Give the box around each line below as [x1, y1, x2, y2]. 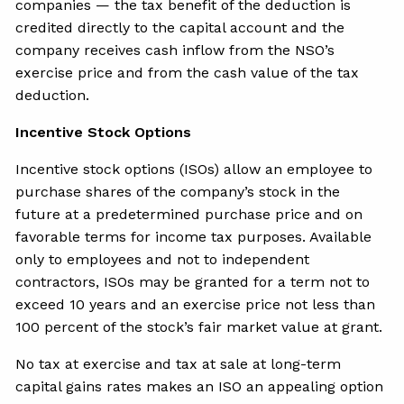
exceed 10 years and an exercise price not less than [15, 295, 376, 313]
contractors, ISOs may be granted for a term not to [15, 272, 371, 290]
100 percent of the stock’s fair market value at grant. [15, 317, 383, 335]
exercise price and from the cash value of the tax [15, 63, 360, 81]
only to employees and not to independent [15, 250, 310, 268]
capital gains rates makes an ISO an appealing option [15, 377, 384, 395]
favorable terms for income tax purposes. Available [15, 227, 372, 245]
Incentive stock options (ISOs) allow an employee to [15, 160, 373, 178]
